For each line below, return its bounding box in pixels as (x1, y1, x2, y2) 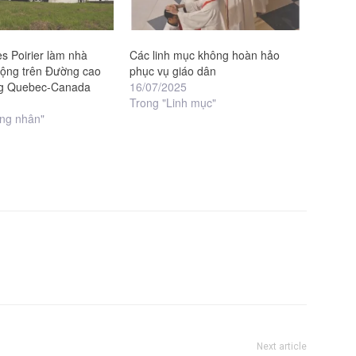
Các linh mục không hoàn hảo (129, 46, 280, 63)
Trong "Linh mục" (129, 94, 216, 110)
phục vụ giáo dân (129, 62, 216, 79)
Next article (257, 340, 307, 352)
